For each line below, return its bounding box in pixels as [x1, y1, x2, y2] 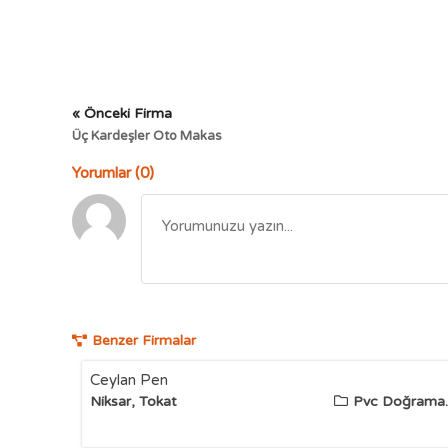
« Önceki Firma [72, 105, 172, 122]
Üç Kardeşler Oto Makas [72, 128, 222, 144]
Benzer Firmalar [92, 332, 196, 349]
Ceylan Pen [90, 371, 168, 389]
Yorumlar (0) [72, 164, 154, 182]
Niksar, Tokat [90, 393, 177, 410]
